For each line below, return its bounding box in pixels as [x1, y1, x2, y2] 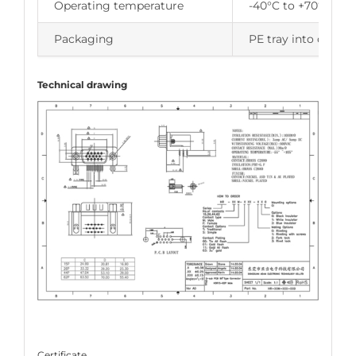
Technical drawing [37, 78, 127, 91]
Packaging [53, 31, 114, 46]
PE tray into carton [248, 31, 354, 46]
